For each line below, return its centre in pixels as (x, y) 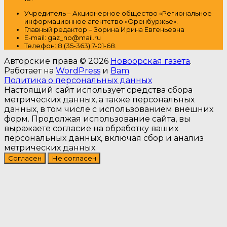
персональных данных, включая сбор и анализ (104, 138)
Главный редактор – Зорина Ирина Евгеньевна (104, 30)
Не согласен (74, 158)
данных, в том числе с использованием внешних (109, 109)
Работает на (30, 71)
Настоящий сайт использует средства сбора (98, 90)
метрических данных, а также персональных (99, 100)
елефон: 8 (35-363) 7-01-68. (72, 46)
